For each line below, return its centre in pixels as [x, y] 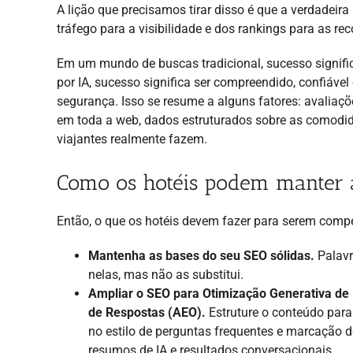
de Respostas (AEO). [147, 312]
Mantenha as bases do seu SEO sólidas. [201, 255]
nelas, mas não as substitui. [166, 274]
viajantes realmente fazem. [132, 139]
